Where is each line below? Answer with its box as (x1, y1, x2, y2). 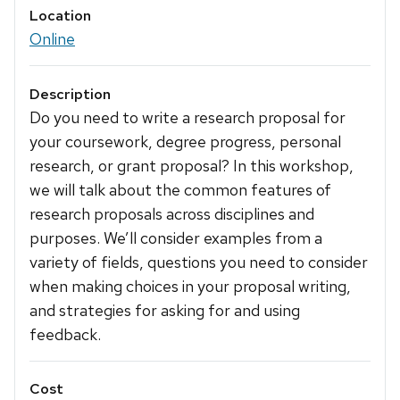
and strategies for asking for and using (29, 299, 300, 321)
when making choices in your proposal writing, (29, 275, 351, 296)
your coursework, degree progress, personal (29, 130, 341, 152)
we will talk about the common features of (29, 179, 331, 200)
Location (29, 6, 91, 26)
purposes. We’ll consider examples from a (29, 227, 322, 248)
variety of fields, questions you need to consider (29, 251, 368, 272)
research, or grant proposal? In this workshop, (29, 154, 354, 176)
